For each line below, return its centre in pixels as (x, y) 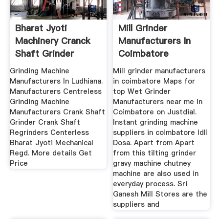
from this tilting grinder (155, 153)
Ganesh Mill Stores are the (160, 194)
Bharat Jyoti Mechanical (51, 142)
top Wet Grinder (142, 91)
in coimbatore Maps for (154, 81)
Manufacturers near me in (158, 101)
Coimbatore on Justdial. (155, 112)
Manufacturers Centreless (55, 91)
